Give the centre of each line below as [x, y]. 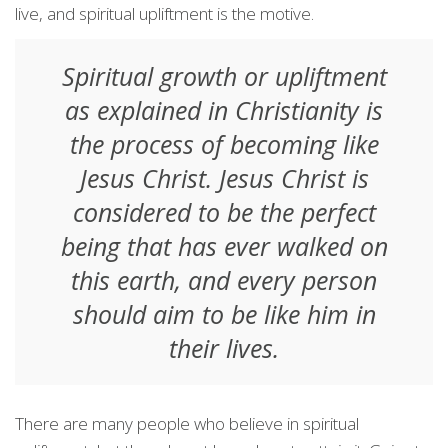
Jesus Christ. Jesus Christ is [224, 178]
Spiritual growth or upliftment [224, 76]
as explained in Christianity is [224, 110]
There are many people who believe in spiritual [187, 423]
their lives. [224, 348]
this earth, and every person [224, 280]
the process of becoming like [224, 144]
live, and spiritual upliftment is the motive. [164, 13]
